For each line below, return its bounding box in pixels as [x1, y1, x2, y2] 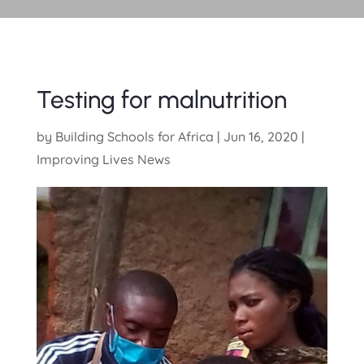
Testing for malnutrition [36, 84, 287, 115]
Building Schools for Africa [54, 128, 214, 145]
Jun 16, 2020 [223, 128, 298, 145]
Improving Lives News [36, 150, 171, 167]
